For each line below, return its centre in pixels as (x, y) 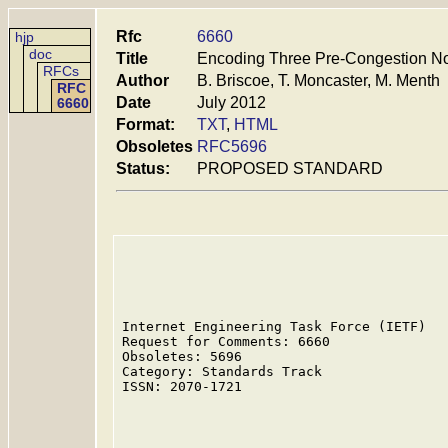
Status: (143, 168)
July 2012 (231, 102)
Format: (145, 124)
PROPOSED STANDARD (290, 168)
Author (142, 80)
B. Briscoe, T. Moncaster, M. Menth (318, 80)
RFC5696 (232, 146)
